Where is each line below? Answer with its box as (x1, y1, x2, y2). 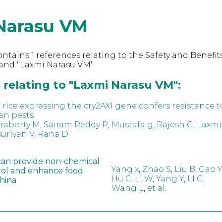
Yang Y (156, 174, 184, 184)
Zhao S (142, 165, 171, 174)
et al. (147, 183, 166, 193)
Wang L (111, 183, 144, 193)
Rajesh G (156, 119, 193, 129)
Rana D (37, 129, 68, 139)
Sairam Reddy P (43, 119, 108, 129)
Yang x (111, 165, 139, 174)
